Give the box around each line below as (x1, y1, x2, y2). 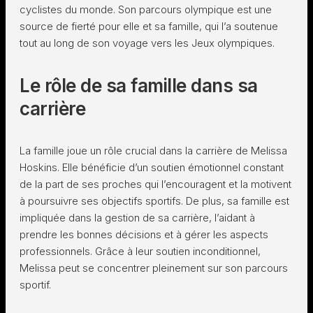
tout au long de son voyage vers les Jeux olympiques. (20, 36, 275, 50)
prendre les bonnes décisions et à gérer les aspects (20, 228, 268, 241)
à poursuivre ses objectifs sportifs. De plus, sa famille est (20, 194, 289, 208)
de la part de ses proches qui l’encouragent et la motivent (20, 177, 291, 191)
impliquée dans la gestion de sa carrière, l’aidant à (20, 211, 255, 224)
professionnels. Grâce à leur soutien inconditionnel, (20, 245, 261, 258)
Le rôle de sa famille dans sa (20, 75, 258, 96)
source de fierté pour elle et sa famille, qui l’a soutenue (20, 20, 278, 33)
